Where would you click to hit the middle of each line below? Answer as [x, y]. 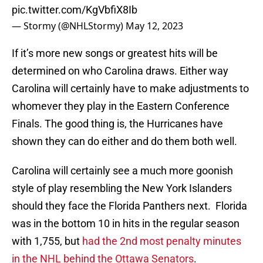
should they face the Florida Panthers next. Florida [129, 206]
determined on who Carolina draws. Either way [120, 71]
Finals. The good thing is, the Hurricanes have [117, 124]
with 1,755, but [47, 241]
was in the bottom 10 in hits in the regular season [126, 224]
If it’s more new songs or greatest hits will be [115, 53]
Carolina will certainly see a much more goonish [122, 171]
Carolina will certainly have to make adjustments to [130, 89]
